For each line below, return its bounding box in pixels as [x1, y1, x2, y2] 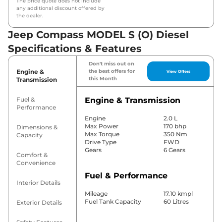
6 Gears [163, 146, 185, 154]
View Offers [166, 68, 191, 74]
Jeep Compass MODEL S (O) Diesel [8, 29, 189, 41]
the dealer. [16, 12, 43, 19]
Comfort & [16, 151, 48, 159]
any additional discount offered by [16, 5, 105, 12]
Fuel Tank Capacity [84, 198, 141, 206]
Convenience [16, 159, 55, 167]
